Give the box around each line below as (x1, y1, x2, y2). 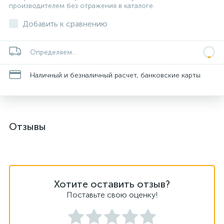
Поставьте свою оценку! (66, 190, 158, 199)
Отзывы (9, 120, 46, 132)
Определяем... (30, 48, 76, 56)
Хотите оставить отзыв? (54, 178, 170, 190)
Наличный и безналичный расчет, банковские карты (30, 70, 200, 79)
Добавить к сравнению (22, 19, 107, 28)
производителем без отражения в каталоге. (9, 1, 154, 10)
